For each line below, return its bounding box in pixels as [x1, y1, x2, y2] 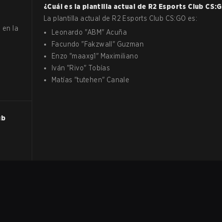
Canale [106, 76, 130, 84]
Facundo [52, 40, 80, 48]
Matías [52, 76, 73, 84]
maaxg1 [72, 52, 96, 60]
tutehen [77, 76, 103, 84]
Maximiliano [100, 52, 139, 60]
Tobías [88, 64, 111, 72]
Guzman [116, 40, 144, 48]
